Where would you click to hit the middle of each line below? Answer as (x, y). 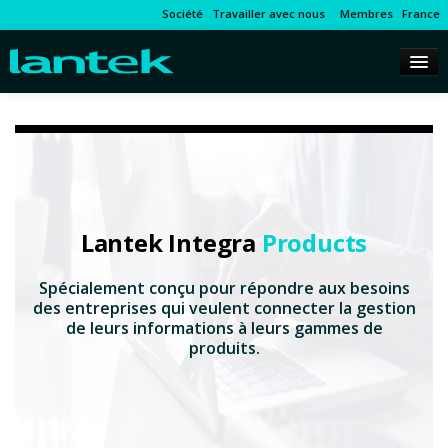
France (421, 13)
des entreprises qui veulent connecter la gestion (224, 308)
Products (314, 243)
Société (182, 13)
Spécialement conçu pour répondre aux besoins (224, 288)
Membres (363, 13)
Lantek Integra (171, 243)
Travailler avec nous (268, 13)
